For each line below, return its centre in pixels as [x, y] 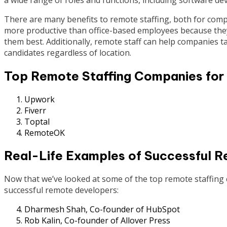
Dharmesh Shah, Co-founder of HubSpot [102, 210]
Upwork [40, 99]
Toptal [37, 121]
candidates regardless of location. [68, 52]
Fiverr [35, 110]
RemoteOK [45, 133]
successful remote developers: [61, 190]
